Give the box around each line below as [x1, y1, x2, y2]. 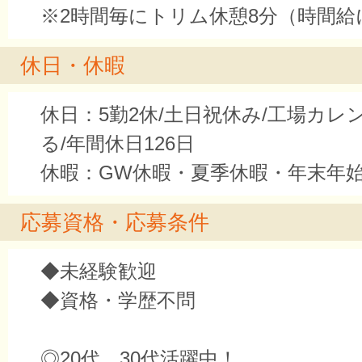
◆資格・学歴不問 [40, 289, 196, 312]
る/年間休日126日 [40, 133, 195, 155]
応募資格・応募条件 [20, 210, 209, 235]
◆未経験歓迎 [40, 260, 157, 283]
